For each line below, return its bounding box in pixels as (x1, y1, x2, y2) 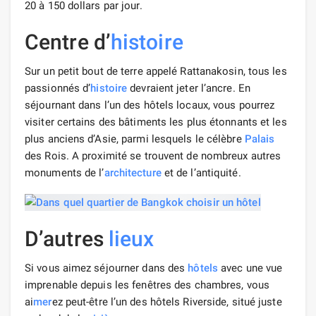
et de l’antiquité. (161, 166, 241, 179)
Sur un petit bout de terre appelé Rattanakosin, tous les (25, 64, 287, 78)
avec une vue (217, 261, 283, 274)
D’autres (25, 226, 109, 251)
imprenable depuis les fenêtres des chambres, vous (25, 278, 269, 291)
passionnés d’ (25, 81, 91, 95)
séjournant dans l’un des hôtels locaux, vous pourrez (25, 98, 275, 111)
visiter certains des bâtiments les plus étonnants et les (25, 115, 287, 128)
